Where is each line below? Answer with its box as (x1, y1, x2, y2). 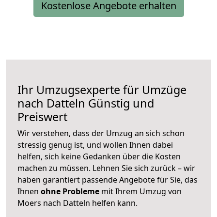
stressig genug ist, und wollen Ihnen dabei (17, 139, 173, 151)
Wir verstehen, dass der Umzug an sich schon (17, 128, 185, 139)
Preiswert (17, 109, 67, 125)
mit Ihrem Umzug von (99, 186, 182, 197)
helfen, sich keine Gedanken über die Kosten (17, 151, 181, 162)
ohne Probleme (41, 186, 99, 197)
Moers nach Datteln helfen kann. (17, 198, 138, 209)
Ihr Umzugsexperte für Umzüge (17, 82, 186, 98)
